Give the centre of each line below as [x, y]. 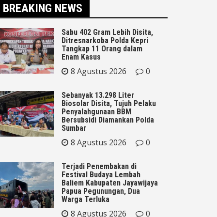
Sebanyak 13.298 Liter [98, 95]
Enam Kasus [81, 57]
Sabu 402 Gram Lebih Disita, [107, 32]
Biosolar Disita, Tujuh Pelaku [109, 103]
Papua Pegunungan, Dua [101, 191]
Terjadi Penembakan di [99, 166]
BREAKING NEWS [43, 8]
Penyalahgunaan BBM [96, 111]
